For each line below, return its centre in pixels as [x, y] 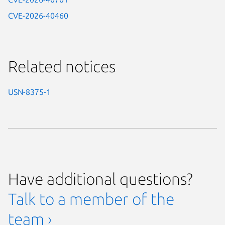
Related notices [62, 67]
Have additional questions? [100, 179]
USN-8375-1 [29, 92]
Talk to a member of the [91, 199]
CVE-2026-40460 [38, 16]
